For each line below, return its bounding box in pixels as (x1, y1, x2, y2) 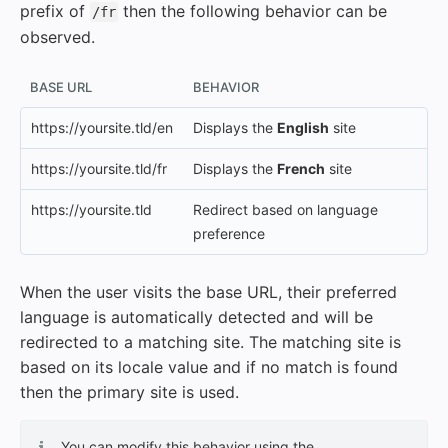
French (277, 160, 325, 177)
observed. (20, 27, 95, 47)
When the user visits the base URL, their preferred (20, 282, 397, 302)
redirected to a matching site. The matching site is (20, 332, 401, 352)
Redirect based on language (193, 201, 378, 218)
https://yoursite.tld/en (31, 119, 173, 136)
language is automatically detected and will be (20, 307, 373, 327)
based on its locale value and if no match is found (20, 357, 398, 377)
